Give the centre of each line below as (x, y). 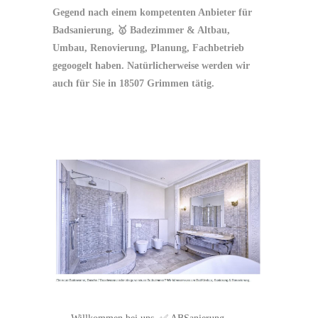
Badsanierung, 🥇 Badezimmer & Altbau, (141, 31)
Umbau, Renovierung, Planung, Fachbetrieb (148, 48)
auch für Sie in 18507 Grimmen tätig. (133, 84)
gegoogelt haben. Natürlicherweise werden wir (151, 66)
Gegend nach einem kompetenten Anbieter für (152, 13)
